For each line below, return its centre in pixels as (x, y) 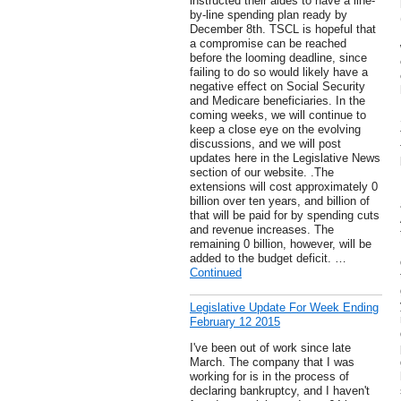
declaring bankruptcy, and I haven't (280, 391)
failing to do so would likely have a (279, 73)
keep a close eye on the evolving (275, 130)
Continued (216, 273)
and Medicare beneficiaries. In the (277, 101)
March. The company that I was (272, 363)
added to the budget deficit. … (268, 259)
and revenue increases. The (262, 230)
